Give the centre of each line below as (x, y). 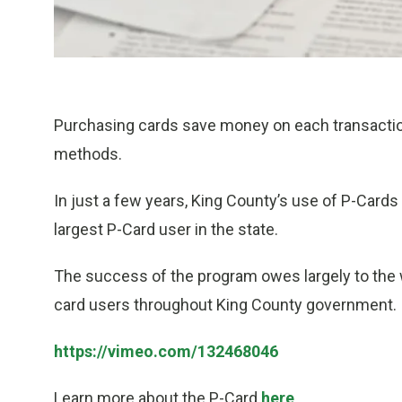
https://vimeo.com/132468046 (166, 352)
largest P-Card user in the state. (166, 230)
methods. (88, 154)
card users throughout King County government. (225, 305)
